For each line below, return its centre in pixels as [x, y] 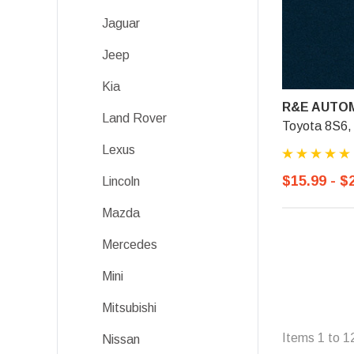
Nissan [121, 339]
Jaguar [121, 23]
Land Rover [134, 118]
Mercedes [130, 245]
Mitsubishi [129, 308]
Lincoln [121, 181]
